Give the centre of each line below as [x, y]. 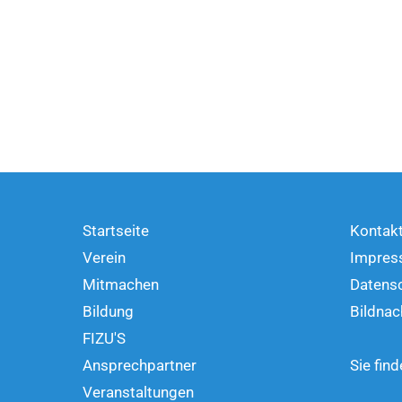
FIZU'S [104, 338]
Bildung [108, 311]
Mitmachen [121, 284]
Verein [104, 257]
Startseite [116, 230]
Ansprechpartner [140, 365]
